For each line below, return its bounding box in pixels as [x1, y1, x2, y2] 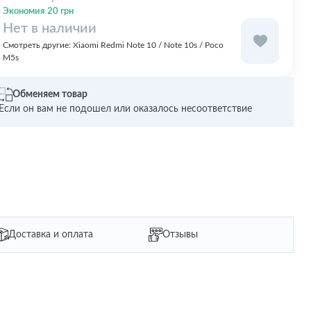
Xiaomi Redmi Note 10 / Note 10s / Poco [73, 40, 224, 49]
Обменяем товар [12, 89, 87, 99]
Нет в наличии [3, 21, 96, 35]
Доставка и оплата [8, 229, 93, 239]
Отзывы [162, 229, 198, 239]
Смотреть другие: [3, 40, 73, 49]
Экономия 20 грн [3, 6, 74, 16]
